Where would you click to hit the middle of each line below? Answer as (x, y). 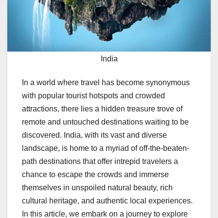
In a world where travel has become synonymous (106, 82)
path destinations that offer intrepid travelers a (100, 161)
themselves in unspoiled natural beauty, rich (97, 187)
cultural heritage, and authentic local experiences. (107, 200)
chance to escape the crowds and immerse (95, 174)
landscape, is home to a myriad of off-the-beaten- (106, 148)
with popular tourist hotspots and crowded (93, 95)
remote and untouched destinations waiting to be (105, 122)
